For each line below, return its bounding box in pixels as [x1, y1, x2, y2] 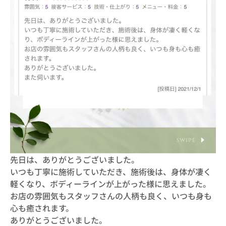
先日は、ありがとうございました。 [10, 153, 139, 165]
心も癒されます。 [10, 202, 74, 214]
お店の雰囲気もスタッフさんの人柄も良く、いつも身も [10, 190, 212, 202]
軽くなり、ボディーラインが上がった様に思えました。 [10, 178, 211, 190]
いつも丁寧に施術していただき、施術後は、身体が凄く [10, 165, 211, 178]
